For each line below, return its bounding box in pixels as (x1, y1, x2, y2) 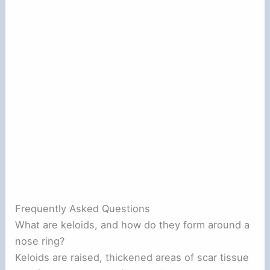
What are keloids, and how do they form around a (15, 218, 250, 231)
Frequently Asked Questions (15, 202, 151, 215)
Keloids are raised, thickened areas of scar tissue (15, 251, 250, 263)
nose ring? (15, 234, 65, 247)
